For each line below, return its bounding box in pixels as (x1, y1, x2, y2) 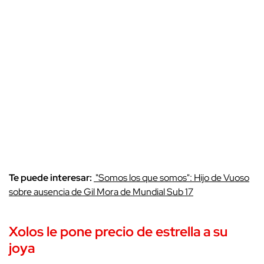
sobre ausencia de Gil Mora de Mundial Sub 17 (9, 185, 193, 198)
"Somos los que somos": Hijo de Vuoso (94, 171, 249, 184)
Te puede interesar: (9, 171, 94, 184)
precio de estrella (95, 222, 200, 240)
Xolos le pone (9, 222, 95, 240)
